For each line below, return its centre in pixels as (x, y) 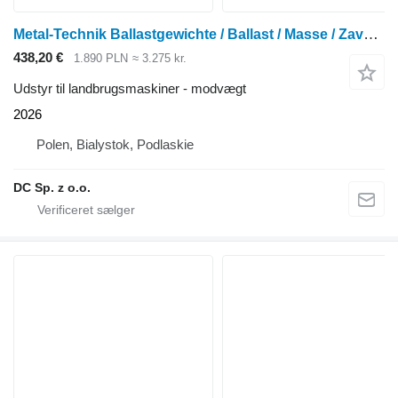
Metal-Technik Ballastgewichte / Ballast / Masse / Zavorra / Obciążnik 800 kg (371, 35)
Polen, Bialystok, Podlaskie (115, 144)
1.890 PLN (101, 59)
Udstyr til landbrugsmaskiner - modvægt (130, 88)
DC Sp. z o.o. (52, 187)
